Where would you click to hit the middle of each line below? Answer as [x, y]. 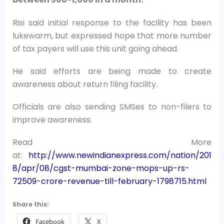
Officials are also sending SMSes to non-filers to [112, 106]
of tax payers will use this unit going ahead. [95, 48]
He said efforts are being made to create [112, 71]
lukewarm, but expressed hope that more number [112, 35]
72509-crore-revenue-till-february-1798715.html [109, 181]
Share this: [30, 204]
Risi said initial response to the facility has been [112, 22]
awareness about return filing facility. [85, 84]
